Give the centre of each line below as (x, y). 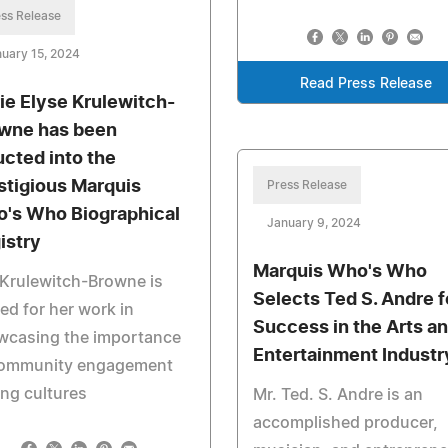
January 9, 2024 (313, 222)
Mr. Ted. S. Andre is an (337, 394)
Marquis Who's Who (339, 271)
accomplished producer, (345, 422)
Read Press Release (366, 83)
